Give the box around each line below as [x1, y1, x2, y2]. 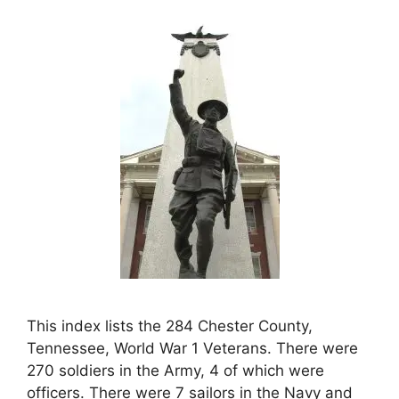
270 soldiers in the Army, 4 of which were [27, 361, 324, 379]
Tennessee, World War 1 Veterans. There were [27, 338, 358, 357]
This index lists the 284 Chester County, [27, 316, 313, 335]
